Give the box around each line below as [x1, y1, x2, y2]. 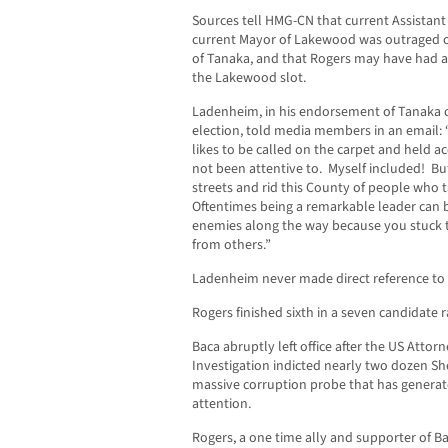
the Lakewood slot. [192, 68, 306, 89]
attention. [192, 394, 251, 415]
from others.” [192, 235, 271, 256]
